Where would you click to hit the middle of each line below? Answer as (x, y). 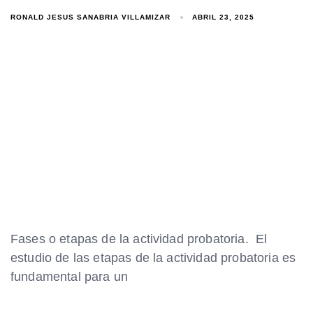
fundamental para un (70, 277)
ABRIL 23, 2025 (224, 17)
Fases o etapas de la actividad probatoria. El (139, 239)
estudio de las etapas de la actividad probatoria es (153, 258)
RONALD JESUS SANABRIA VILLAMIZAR (90, 17)
